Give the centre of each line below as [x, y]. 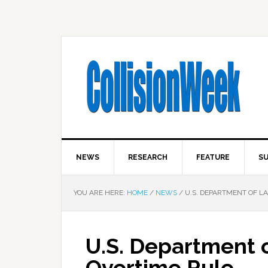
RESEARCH [148, 157]
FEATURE [213, 157]
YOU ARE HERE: [100, 193]
